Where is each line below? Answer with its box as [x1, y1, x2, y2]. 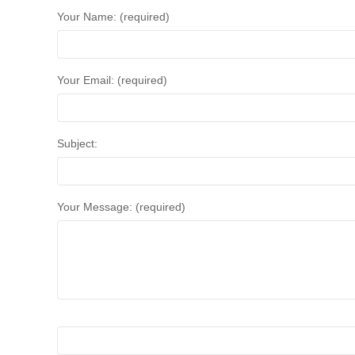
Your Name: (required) [57, 10, 170, 24]
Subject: [57, 137, 97, 151]
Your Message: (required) [57, 200, 185, 214]
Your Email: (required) [57, 74, 167, 87]
